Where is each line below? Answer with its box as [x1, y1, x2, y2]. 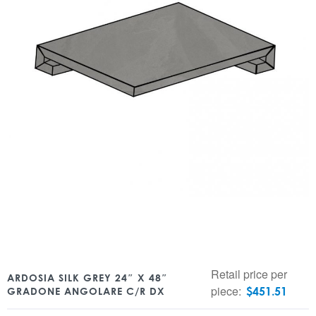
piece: [210, 283, 244, 299]
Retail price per [210, 266, 287, 282]
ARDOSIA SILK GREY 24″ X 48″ [7, 272, 168, 284]
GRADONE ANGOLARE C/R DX [7, 285, 165, 297]
